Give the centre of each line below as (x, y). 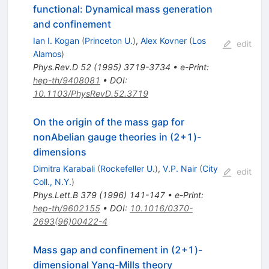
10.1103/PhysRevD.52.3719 (90, 94)
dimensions (59, 152)
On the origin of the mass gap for (108, 122)
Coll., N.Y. (52, 182)
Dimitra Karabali (64, 169)
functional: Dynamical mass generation (122, 9)
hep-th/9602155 (66, 208)
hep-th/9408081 (66, 80)
